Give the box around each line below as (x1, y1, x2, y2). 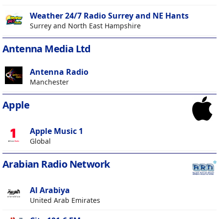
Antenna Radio (30, 66, 88, 78)
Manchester (30, 77, 69, 87)
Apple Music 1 (30, 126, 83, 137)
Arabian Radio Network (2, 157, 110, 171)
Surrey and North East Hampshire (30, 21, 141, 31)
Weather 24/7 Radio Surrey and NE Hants (30, 10, 189, 22)
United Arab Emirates (30, 196, 100, 205)
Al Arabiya (30, 185, 70, 196)
